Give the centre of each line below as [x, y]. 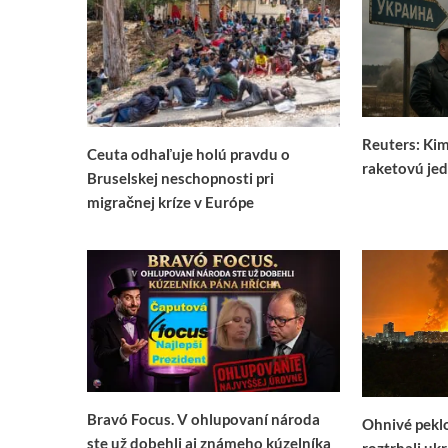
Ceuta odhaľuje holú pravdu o [188, 153]
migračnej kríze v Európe [170, 201]
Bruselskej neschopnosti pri [180, 177]
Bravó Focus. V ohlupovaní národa [203, 418]
